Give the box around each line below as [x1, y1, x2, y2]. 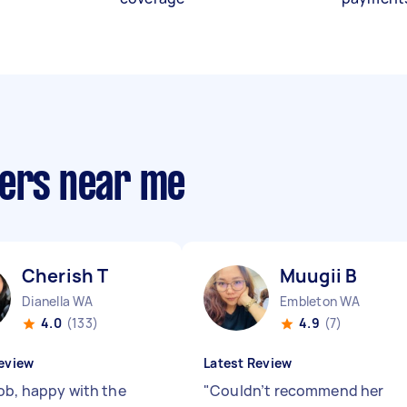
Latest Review [203, 354, 293, 372]
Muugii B [280, 263, 358, 288]
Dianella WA [22, 293, 93, 310]
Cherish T [22, 263, 109, 288]
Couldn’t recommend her [210, 381, 384, 401]
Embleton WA [280, 293, 360, 310]
